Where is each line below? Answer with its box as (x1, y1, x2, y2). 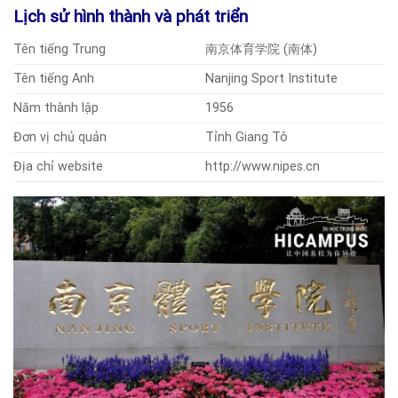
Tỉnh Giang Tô (205, 130, 289, 146)
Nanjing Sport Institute (205, 71, 338, 87)
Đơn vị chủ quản (13, 130, 107, 146)
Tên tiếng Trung (13, 42, 106, 58)
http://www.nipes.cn (205, 159, 321, 175)
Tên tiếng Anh (13, 71, 94, 87)
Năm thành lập (13, 100, 99, 116)
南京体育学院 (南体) (205, 42, 318, 58)
